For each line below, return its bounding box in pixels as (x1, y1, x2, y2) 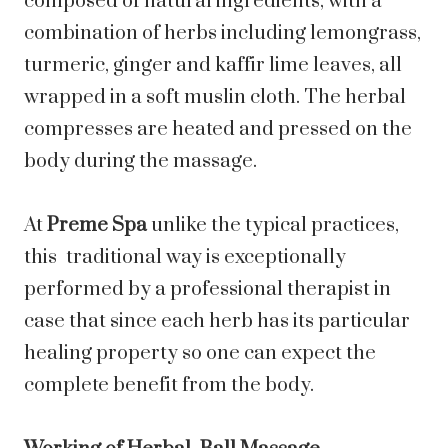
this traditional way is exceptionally (24, 245, 346, 271)
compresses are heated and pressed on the (24, 117, 421, 143)
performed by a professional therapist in (24, 277, 391, 303)
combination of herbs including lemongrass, (24, 21, 421, 47)
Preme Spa (47, 213, 151, 239)
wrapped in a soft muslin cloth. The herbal (24, 85, 406, 111)
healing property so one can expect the (24, 341, 376, 367)
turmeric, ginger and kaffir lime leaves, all (24, 53, 402, 79)
